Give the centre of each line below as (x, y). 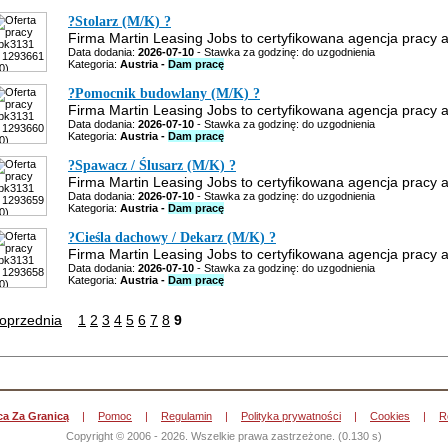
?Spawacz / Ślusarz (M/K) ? (152, 165)
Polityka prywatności (291, 416)
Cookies (390, 416)
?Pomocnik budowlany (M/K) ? (164, 93)
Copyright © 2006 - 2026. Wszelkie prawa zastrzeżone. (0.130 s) (224, 436)
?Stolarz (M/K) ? (119, 21)
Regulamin (186, 416)
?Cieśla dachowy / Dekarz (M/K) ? (172, 237)
